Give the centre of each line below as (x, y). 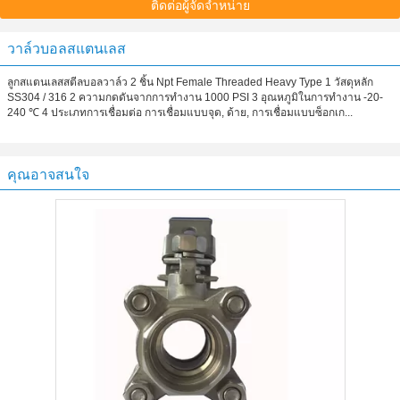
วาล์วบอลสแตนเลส (67, 49)
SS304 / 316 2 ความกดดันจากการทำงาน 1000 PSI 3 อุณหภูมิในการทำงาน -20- (195, 97)
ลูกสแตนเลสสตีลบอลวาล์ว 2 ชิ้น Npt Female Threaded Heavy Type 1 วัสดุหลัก (190, 82)
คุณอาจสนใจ (48, 175)
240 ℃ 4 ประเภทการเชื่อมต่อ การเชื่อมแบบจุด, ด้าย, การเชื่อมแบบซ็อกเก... (180, 112)
